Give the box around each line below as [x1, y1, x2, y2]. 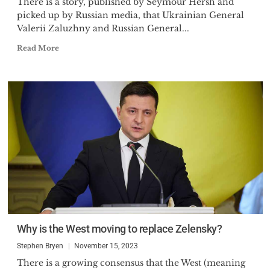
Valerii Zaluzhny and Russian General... [16, 23, 189, 34]
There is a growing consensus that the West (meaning [16, 257, 245, 268]
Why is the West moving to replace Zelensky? [16, 222, 222, 235]
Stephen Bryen [16, 242, 63, 250]
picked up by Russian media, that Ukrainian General [16, 10, 244, 20]
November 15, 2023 [74, 242, 138, 250]
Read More [16, 43, 59, 52]
